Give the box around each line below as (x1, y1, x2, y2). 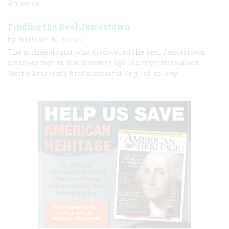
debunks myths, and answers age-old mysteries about (8, 58, 199, 68)
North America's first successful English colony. (8, 68, 178, 79)
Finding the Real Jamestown (8, 21, 130, 32)
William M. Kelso (17, 35, 81, 45)
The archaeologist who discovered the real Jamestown (8, 47, 205, 57)
